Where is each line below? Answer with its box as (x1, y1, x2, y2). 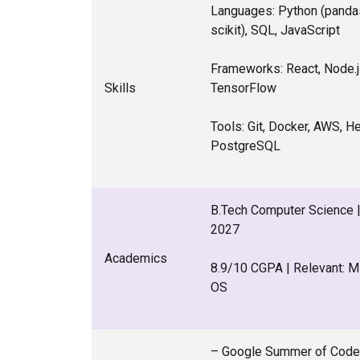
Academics (104, 251, 167, 266)
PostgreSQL (211, 138, 280, 153)
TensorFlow (211, 80, 276, 96)
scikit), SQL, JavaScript (211, 22, 340, 38)
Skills (104, 80, 136, 96)
